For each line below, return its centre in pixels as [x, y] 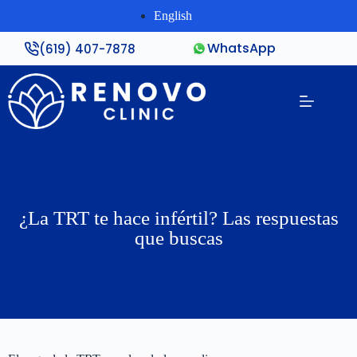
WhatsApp [242, 48]
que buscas [178, 238]
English [173, 16]
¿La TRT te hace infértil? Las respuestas [178, 218]
